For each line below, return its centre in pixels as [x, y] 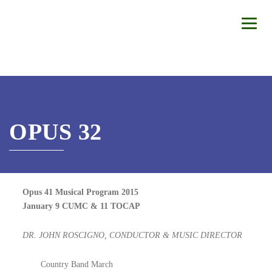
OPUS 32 [56, 132]
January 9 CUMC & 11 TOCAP [82, 206]
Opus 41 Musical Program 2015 [81, 192]
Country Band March [77, 264]
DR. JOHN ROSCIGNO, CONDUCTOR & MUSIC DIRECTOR [133, 235]
